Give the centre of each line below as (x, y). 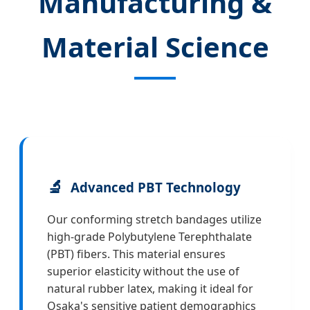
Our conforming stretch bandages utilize (154, 220)
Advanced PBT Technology (156, 187)
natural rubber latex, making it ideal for (150, 289)
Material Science (155, 46)
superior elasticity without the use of (143, 272)
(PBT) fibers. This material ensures (136, 254)
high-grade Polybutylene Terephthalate (149, 237)
